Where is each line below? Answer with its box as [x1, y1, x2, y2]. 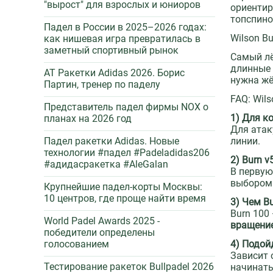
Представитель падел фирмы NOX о [44, 101, 208, 113]
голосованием [44, 238, 109, 250]
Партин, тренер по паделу [44, 79, 160, 90]
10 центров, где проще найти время [44, 193, 206, 204]
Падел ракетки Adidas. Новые [44, 135, 179, 147]
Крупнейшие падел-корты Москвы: [44, 181, 202, 193]
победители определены [44, 227, 155, 238]
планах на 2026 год [44, 113, 132, 124]
